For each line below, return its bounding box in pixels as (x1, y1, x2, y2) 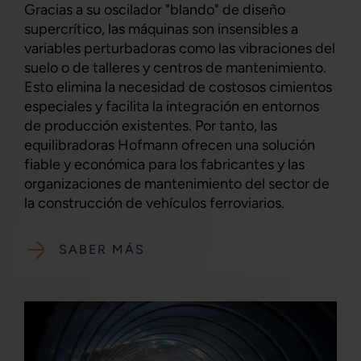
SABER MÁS (58, 242, 145, 258)
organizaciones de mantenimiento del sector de (24, 174, 330, 193)
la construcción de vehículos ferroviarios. (24, 193, 284, 212)
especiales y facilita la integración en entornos (24, 97, 319, 115)
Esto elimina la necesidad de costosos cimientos (24, 77, 332, 96)
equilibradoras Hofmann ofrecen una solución (24, 135, 315, 154)
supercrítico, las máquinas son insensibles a (24, 19, 298, 38)
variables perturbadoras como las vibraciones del (24, 39, 335, 57)
